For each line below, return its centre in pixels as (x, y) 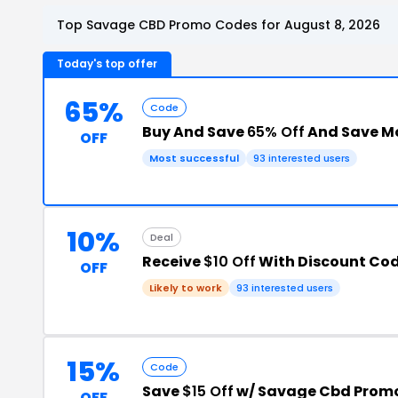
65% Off (276, 131)
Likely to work (186, 287)
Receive (173, 261)
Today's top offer (107, 63)
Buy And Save (195, 131)
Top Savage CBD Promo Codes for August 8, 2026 (219, 24)
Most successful (194, 158)
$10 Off (230, 261)
